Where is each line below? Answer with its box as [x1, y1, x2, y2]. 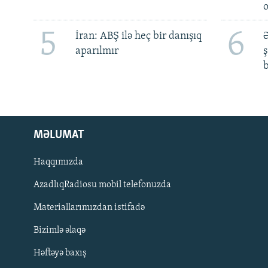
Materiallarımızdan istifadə [33, 202, 145, 212]
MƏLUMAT [33, 129, 84, 141]
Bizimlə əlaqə [33, 225, 86, 235]
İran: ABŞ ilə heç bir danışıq [75, 30, 202, 42]
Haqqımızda [33, 157, 83, 167]
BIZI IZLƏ [11, 210, 41, 220]
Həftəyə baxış [33, 248, 87, 258]
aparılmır [75, 45, 118, 57]
